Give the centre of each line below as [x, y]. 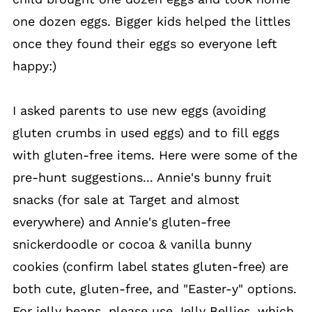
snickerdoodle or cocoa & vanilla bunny [132, 244]
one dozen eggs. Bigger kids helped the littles [151, 21]
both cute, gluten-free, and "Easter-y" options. [154, 289]
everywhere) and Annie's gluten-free [121, 222]
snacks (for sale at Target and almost [126, 200]
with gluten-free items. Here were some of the [155, 155]
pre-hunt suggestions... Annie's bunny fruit [142, 177]
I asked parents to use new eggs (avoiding [139, 110]
